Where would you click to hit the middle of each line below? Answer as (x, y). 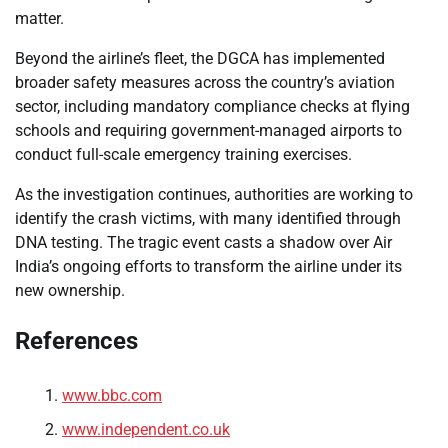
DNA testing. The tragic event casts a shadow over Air (203, 242)
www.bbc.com (112, 395)
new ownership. (70, 290)
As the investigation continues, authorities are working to (214, 194)
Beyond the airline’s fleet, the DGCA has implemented (200, 58)
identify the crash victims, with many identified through (208, 218)
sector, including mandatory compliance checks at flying (212, 106)
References (76, 340)
